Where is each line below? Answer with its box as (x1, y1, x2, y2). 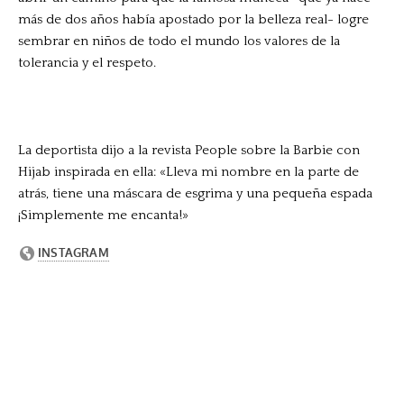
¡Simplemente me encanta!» (18, 207, 188, 224)
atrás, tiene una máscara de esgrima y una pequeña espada (18, 186, 372, 202)
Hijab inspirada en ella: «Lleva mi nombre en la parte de (18, 164, 359, 180)
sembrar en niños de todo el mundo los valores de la (18, 33, 340, 50)
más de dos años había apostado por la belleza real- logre (18, 12, 369, 28)
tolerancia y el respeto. (18, 55, 156, 71)
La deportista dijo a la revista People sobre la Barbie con (18, 142, 360, 159)
